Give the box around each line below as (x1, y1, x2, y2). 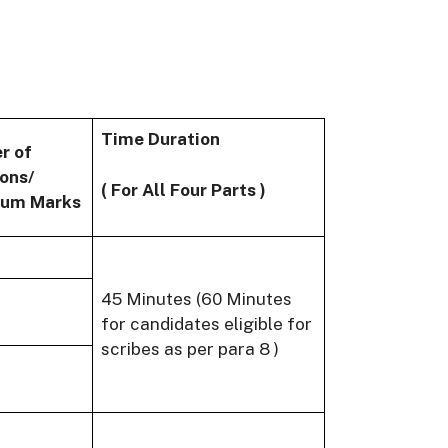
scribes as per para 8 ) (101, 339, 279, 360)
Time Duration (101, 129, 220, 150)
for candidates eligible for (101, 314, 312, 335)
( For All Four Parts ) (101, 179, 266, 200)
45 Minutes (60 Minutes (101, 289, 292, 310)
